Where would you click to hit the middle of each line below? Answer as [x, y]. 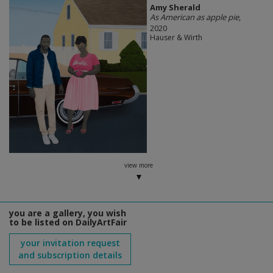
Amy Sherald [175, 7]
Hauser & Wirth [176, 37]
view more [138, 165]
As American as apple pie [194, 17]
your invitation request [70, 243]
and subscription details [70, 255]
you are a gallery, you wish [68, 213]
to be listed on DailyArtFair [68, 222]
